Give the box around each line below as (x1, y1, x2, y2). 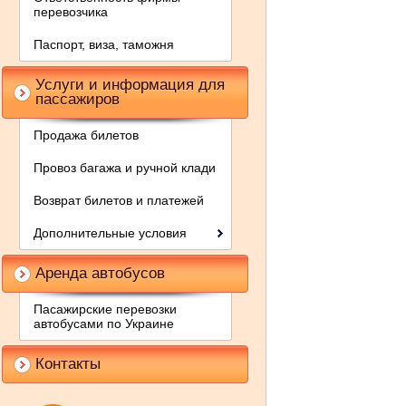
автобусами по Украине (34, 316, 174, 331)
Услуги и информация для (35, 76, 225, 93)
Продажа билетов (34, 128, 139, 142)
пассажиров (35, 91, 120, 108)
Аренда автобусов (35, 265, 165, 282)
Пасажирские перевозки (34, 302, 177, 316)
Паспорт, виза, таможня (34, 37, 174, 52)
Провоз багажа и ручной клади (34, 160, 216, 175)
